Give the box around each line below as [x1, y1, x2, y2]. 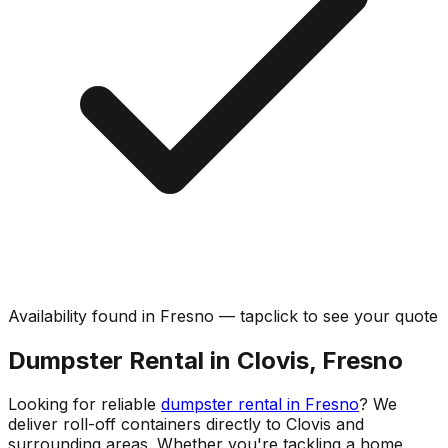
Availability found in [8, 305, 160, 326]
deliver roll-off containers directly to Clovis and [8, 414, 364, 435]
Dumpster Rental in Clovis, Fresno [8, 345, 403, 375]
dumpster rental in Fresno [161, 394, 359, 415]
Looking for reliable [8, 394, 161, 415]
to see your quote [303, 305, 438, 326]
